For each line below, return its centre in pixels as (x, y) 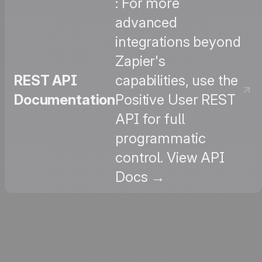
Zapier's (141, 61)
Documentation (65, 100)
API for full (150, 119)
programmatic (161, 139)
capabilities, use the (177, 81)
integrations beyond (178, 42)
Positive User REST (175, 100)
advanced (146, 23)
